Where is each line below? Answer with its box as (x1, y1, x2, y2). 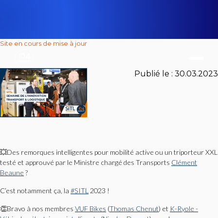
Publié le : (134, 69, 175, 78)
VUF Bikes (75, 204, 106, 213)
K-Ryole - (170, 204, 198, 213)
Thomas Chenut (109, 204, 159, 213)
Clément (171, 158, 197, 166)
